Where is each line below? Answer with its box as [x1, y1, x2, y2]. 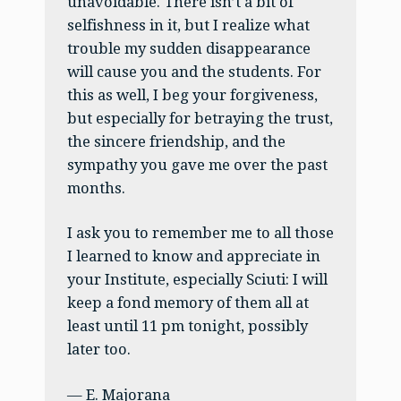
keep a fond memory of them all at [66, 294, 309, 312]
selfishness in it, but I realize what [66, 16, 310, 34]
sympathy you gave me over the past [66, 156, 328, 174]
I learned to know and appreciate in [66, 248, 320, 266]
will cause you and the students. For [66, 63, 321, 81]
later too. [66, 341, 131, 359]
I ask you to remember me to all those [66, 225, 334, 243]
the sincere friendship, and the [66, 132, 286, 150]
